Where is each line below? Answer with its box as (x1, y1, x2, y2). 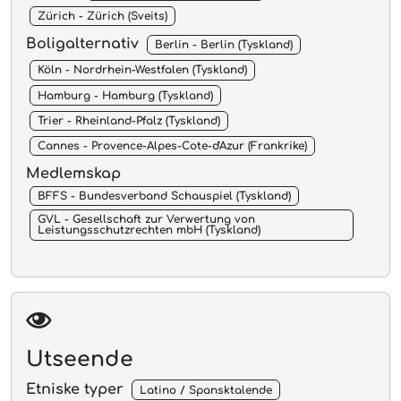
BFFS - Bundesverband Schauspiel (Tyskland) (37, 190, 291, 203)
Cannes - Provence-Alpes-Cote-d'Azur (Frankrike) (37, 139, 307, 152)
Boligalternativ (26, 36, 143, 53)
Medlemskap (26, 166, 121, 183)
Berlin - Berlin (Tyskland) (154, 38, 293, 52)
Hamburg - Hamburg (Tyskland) (37, 89, 213, 102)
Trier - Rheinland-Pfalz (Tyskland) (37, 114, 220, 127)
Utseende (26, 346, 133, 371)
